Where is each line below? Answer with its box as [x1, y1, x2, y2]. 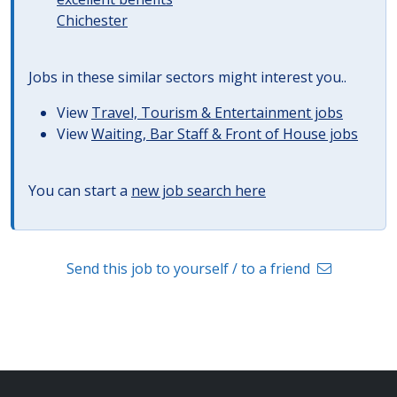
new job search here [131, 181, 266, 200]
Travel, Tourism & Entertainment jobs [91, 103, 343, 122]
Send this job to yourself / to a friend [66, 259, 314, 278]
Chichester [57, 11, 128, 30]
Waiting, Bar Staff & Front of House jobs [91, 124, 358, 144]
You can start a [28, 181, 131, 200]
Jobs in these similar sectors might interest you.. [28, 67, 346, 87]
